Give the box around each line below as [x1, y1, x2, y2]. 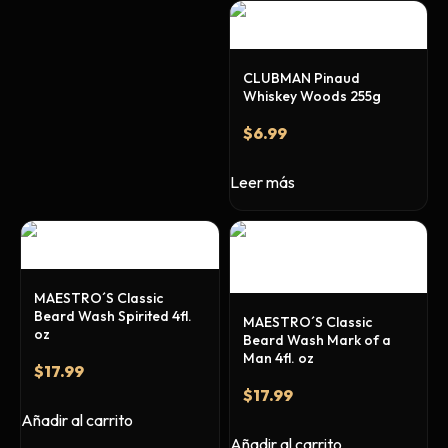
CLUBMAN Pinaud [242, 69, 360, 87]
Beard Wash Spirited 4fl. [34, 307, 192, 325]
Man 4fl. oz [242, 349, 314, 367]
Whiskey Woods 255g [242, 87, 381, 105]
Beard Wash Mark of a [242, 331, 391, 349]
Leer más [229, 172, 295, 192]
